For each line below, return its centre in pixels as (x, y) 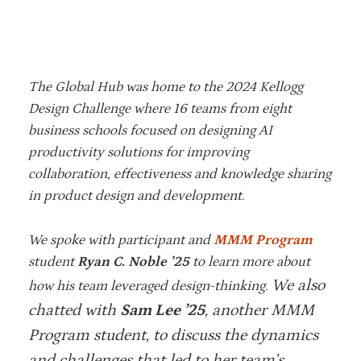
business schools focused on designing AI (150, 130)
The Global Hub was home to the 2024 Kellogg (166, 87)
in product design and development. (137, 195)
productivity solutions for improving (139, 152)
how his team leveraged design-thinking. (150, 286)
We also (298, 285)
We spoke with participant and (121, 240)
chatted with (74, 310)
